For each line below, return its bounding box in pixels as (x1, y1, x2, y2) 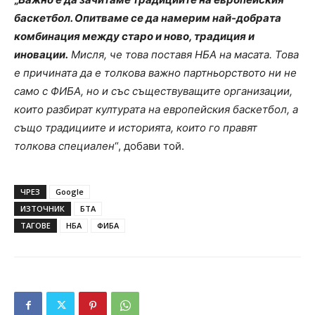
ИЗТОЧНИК (20, 202, 65, 214)
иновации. (14, 47, 68, 61)
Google (56, 186, 84, 197)
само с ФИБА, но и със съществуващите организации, (14, 84, 292, 98)
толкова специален (14, 139, 115, 153)
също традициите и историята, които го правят (14, 120, 257, 134)
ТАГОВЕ (20, 219, 51, 231)
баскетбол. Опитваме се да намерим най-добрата (14, 11, 281, 25)
